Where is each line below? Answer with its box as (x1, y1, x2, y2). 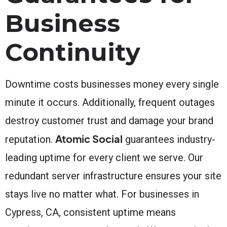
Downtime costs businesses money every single (5, 78, 219, 90)
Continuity (5, 37, 140, 67)
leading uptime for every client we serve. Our (5, 151, 203, 164)
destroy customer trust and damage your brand (5, 114, 213, 127)
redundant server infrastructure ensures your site (5, 169, 221, 182)
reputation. (5, 133, 55, 145)
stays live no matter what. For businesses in (5, 187, 199, 200)
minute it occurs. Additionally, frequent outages (5, 96, 215, 108)
